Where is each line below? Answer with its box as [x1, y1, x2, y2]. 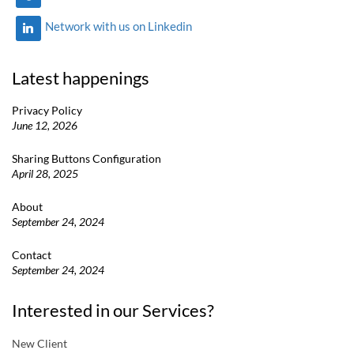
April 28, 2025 [12, 167, 78, 181]
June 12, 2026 [12, 119, 77, 133]
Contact [12, 248, 51, 262]
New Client [12, 337, 67, 351]
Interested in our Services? [12, 299, 214, 322]
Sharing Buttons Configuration [12, 152, 161, 166]
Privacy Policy [12, 104, 82, 118]
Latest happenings [12, 67, 149, 89]
